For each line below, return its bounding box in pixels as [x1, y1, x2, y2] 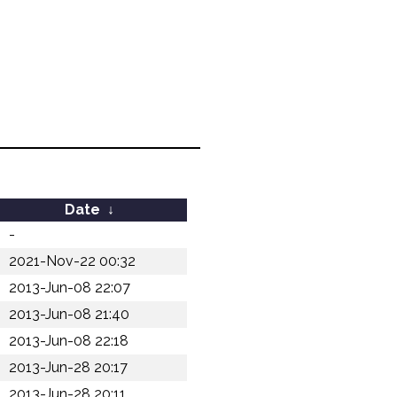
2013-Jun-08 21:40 [9, 306, 129, 323]
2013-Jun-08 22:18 [9, 332, 128, 349]
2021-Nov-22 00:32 [9, 253, 136, 269]
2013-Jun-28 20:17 [9, 359, 128, 376]
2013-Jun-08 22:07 [9, 279, 130, 296]
